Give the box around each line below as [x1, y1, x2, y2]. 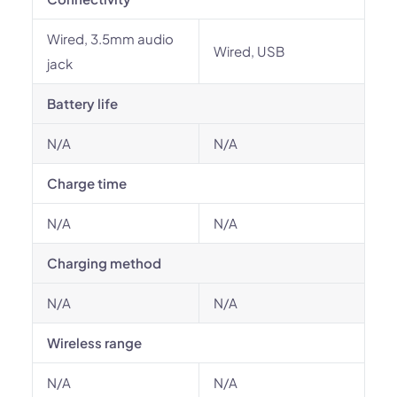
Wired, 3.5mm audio [47, 30, 174, 47]
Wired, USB [214, 43, 284, 59]
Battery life [47, 95, 118, 112]
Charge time [47, 175, 127, 191]
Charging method [47, 254, 161, 271]
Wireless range [47, 334, 142, 351]
